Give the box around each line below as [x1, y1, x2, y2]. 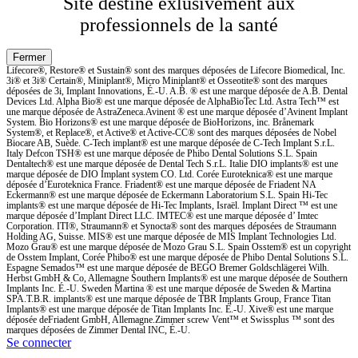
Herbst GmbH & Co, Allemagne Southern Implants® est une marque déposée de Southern [6, 272, 348, 284]
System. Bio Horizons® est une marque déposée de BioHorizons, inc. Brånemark [6, 116, 314, 128]
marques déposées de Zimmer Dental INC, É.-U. [6, 324, 190, 336]
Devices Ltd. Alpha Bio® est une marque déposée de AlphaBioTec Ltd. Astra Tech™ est [6, 95, 339, 107]
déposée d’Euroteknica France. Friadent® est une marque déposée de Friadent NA [6, 178, 316, 190]
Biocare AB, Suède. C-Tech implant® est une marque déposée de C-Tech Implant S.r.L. [6, 137, 335, 149]
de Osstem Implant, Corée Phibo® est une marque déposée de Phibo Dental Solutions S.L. [6, 251, 348, 263]
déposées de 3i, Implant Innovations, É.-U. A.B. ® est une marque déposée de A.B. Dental [6, 85, 348, 97]
